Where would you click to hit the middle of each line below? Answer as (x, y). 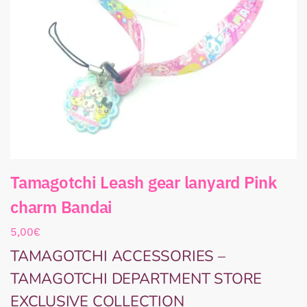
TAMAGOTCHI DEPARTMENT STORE (136, 279)
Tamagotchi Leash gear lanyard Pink (144, 183)
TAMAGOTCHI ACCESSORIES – (118, 257)
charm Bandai (62, 207)
